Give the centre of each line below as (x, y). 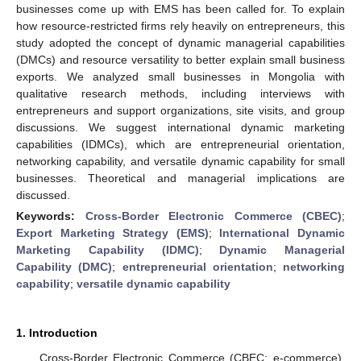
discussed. (43, 195)
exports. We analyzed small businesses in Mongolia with (180, 76)
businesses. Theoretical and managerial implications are (180, 178)
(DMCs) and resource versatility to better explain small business (180, 59)
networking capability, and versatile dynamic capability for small (180, 161)
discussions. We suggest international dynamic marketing (180, 127)
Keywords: (51, 216)
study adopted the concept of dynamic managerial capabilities (180, 42)
